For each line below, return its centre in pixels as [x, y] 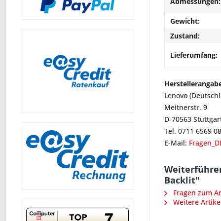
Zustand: [185, 36]
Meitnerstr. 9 [186, 107]
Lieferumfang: [194, 55]
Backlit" [182, 180]
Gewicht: [185, 21]
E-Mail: [177, 143]
